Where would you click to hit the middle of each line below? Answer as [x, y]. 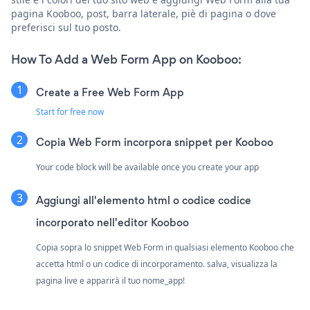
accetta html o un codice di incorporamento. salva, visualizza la [157, 264]
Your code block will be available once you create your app [147, 167]
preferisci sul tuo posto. [66, 27]
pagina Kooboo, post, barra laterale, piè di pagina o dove [144, 13]
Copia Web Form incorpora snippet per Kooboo [155, 142]
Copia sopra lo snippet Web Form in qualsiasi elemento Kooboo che [165, 247]
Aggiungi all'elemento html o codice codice [144, 200]
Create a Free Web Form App [110, 92]
